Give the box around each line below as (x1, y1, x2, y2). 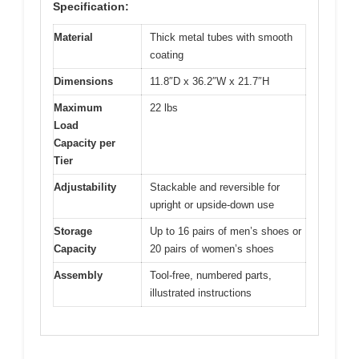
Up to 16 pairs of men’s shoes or (150, 225, 301, 238)
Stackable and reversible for (150, 181, 280, 194)
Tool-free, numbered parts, (150, 269, 272, 282)
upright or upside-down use (150, 199, 274, 212)
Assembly (54, 269, 103, 282)
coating (150, 49, 184, 62)
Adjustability (54, 181, 116, 194)
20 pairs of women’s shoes (150, 243, 274, 256)
